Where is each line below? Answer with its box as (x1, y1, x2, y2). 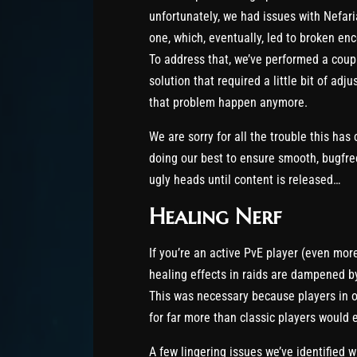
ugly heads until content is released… (149, 171, 340, 187)
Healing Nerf (149, 202, 281, 230)
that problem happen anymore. (149, 94, 308, 110)
